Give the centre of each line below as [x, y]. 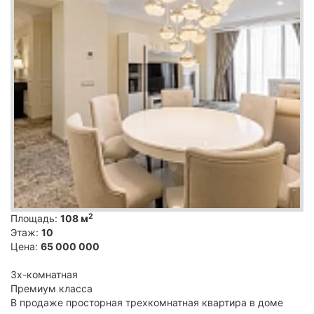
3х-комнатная [44, 274]
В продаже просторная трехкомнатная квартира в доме [147, 302]
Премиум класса [52, 288]
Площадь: [35, 218]
